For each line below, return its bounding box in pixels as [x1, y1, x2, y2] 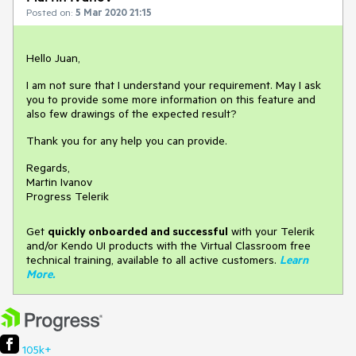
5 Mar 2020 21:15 [75, 6, 152, 18]
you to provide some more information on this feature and [26, 92, 315, 106]
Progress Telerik [26, 189, 109, 203]
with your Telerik [228, 224, 315, 238]
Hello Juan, [26, 51, 80, 65]
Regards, [26, 161, 70, 175]
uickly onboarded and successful [55, 224, 228, 238]
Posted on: [26, 6, 72, 18]
